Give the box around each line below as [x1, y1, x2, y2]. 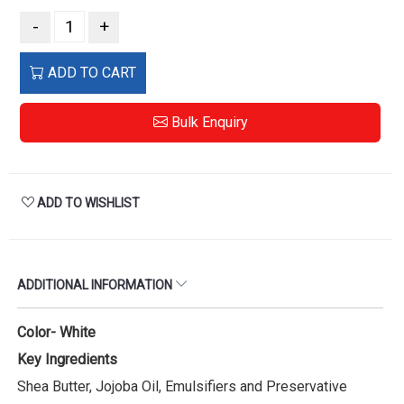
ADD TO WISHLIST [34, 195, 140, 210]
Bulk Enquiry [167, 113, 248, 131]
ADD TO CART [44, 63, 136, 81]
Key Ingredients [17, 350, 117, 368]
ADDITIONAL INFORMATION [17, 277, 175, 292]
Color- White [17, 323, 99, 341]
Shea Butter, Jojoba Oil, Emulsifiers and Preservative [17, 377, 347, 395]
